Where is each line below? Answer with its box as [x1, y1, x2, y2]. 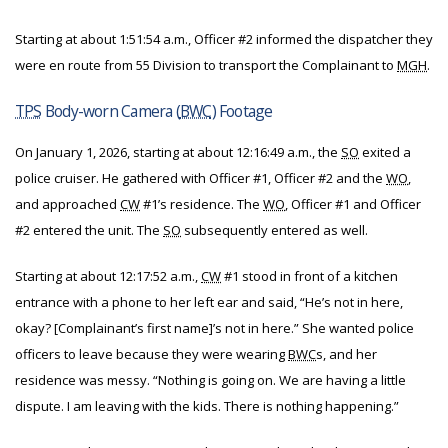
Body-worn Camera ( [41, 100, 180, 122]
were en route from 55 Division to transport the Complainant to [15, 56, 397, 74]
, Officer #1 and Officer [285, 195, 421, 213]
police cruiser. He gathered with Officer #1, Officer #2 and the [15, 169, 386, 187]
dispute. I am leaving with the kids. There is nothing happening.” [15, 397, 399, 415]
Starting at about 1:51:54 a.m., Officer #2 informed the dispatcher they [15, 30, 433, 48]
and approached [15, 195, 120, 213]
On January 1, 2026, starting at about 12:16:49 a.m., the [15, 143, 341, 161]
